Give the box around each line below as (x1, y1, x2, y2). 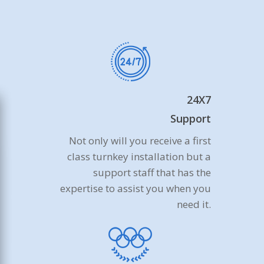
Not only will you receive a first (68, 133, 211, 147)
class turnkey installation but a (67, 149, 211, 163)
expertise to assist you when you (60, 181, 211, 195)
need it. (176, 197, 211, 211)
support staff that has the (93, 165, 211, 179)
